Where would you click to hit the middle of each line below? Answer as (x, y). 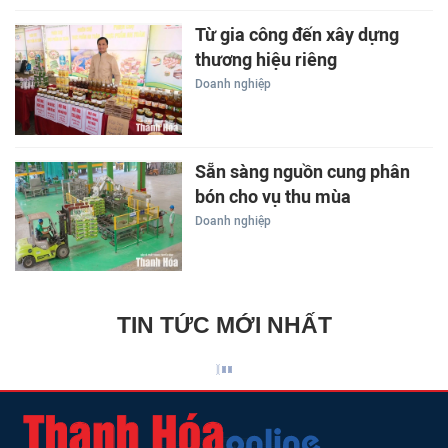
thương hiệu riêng (265, 60)
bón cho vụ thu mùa (272, 196)
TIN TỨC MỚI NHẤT (224, 325)
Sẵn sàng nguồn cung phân (302, 171)
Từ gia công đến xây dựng (296, 35)
